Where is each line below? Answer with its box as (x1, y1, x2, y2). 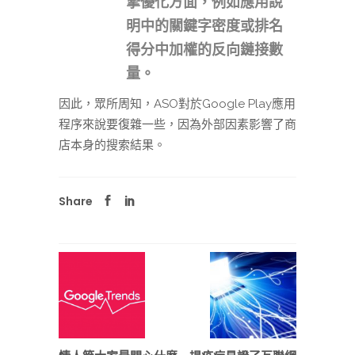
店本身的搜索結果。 (59, 138, 166, 153)
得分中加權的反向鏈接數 (126, 41, 283, 59)
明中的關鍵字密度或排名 (126, 17, 283, 35)
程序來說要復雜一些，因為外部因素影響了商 (59, 117, 296, 132)
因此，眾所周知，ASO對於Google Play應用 (59, 97, 296, 112)
